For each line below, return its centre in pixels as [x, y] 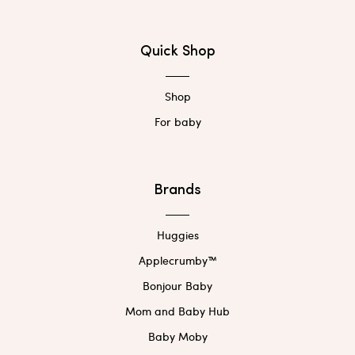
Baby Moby [177, 337]
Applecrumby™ [177, 261]
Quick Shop [177, 52]
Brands [177, 191]
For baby [177, 122]
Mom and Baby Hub [177, 311]
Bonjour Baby [177, 286]
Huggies [177, 235]
